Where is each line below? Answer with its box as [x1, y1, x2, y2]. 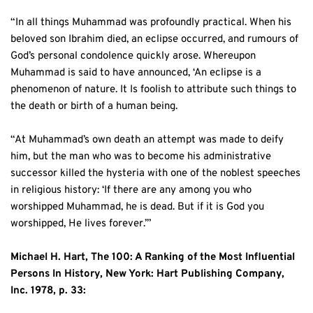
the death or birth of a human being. [10, 99, 177, 113]
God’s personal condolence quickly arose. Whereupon [10, 49, 256, 63]
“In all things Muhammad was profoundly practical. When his [10, 15, 291, 29]
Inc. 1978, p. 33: [10, 284, 89, 298]
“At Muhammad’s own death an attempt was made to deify [10, 133, 284, 147]
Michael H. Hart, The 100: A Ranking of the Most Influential [10, 250, 295, 264]
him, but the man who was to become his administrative [10, 150, 271, 163]
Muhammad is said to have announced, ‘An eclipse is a [10, 66, 261, 80]
